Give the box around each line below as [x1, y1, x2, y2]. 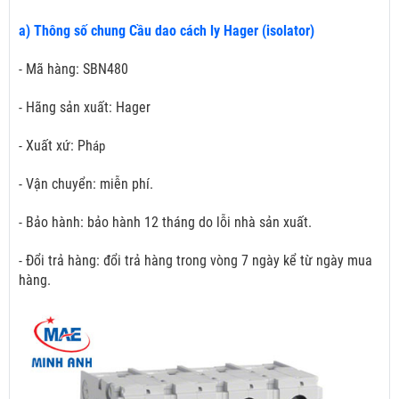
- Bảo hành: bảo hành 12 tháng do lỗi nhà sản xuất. [19, 214, 312, 232]
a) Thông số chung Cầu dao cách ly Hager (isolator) [19, 22, 314, 40]
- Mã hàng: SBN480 [19, 61, 128, 78]
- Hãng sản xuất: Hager [19, 99, 151, 117]
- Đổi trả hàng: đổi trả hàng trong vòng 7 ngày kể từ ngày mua [19, 252, 372, 270]
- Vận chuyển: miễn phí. [19, 175, 153, 193]
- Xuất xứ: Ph [19, 137, 93, 155]
